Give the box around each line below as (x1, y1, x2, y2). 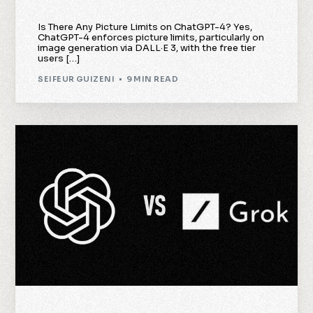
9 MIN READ (126, 73, 178, 84)
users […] (38, 52, 80, 65)
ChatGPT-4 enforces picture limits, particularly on (38, 31, 265, 44)
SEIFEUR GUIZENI (38, 73, 115, 84)
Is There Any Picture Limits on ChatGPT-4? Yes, (38, 21, 253, 34)
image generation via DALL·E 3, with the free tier (38, 42, 256, 54)
